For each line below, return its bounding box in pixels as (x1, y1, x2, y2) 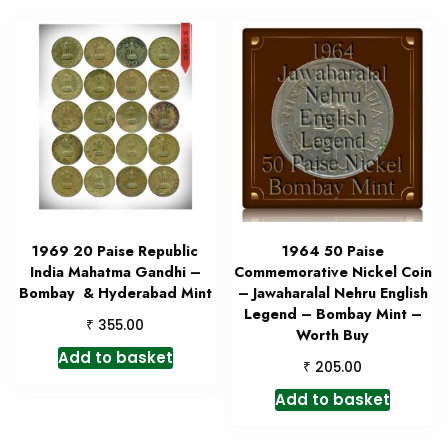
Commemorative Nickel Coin (233, 261, 432, 282)
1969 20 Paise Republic (32, 240, 199, 261)
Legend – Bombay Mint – (243, 303, 422, 324)
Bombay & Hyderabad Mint (18, 282, 212, 303)
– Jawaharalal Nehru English (237, 282, 428, 303)
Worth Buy (296, 324, 370, 345)
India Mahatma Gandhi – (29, 261, 201, 282)
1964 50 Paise (281, 240, 384, 261)
